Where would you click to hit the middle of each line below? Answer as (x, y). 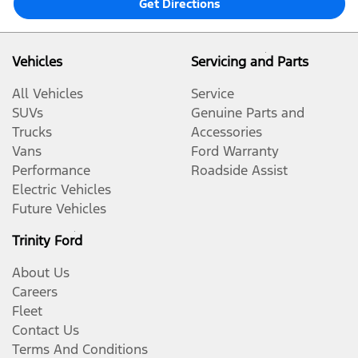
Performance (51, 170)
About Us (41, 272)
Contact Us (46, 330)
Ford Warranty (235, 151)
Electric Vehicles (62, 189)
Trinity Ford (47, 240)
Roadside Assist (239, 170)
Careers (35, 291)
